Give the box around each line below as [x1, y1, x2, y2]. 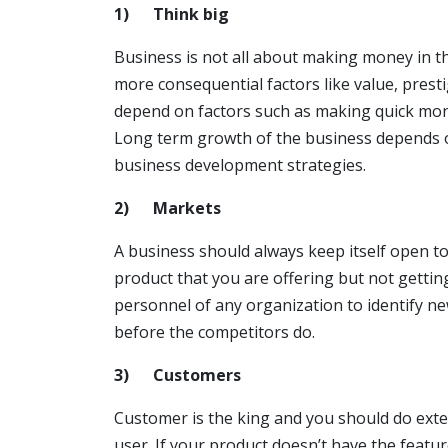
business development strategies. [114, 154, 366, 177]
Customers [153, 364, 241, 387]
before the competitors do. [114, 321, 315, 344]
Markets [153, 197, 221, 220]
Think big [153, 3, 229, 26]
